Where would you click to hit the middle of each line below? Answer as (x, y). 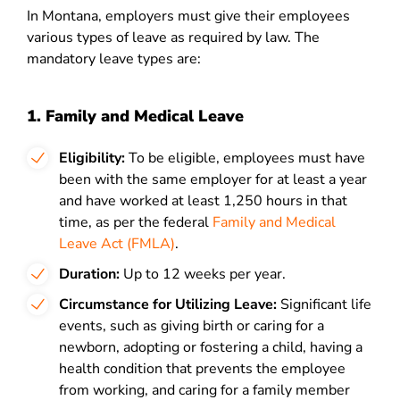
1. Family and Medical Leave (135, 116)
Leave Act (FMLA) (117, 244)
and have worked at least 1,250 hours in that (203, 201)
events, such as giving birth (148, 326)
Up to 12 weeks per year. (203, 274)
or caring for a (280, 326)
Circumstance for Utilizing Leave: (168, 304)
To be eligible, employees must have (247, 158)
